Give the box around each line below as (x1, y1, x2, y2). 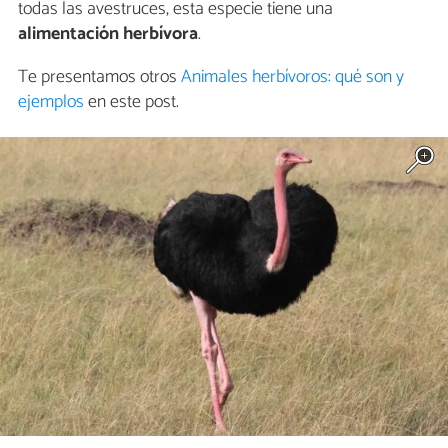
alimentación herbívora (18, 19, 198, 50)
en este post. (84, 87, 179, 118)
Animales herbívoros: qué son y (181, 62, 404, 93)
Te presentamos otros (18, 62, 181, 93)
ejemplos (18, 87, 84, 118)
